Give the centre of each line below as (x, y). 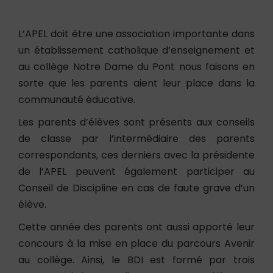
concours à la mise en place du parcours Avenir (136, 243)
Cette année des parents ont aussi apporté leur (136, 227)
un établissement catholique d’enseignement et (136, 50)
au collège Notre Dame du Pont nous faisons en (136, 67)
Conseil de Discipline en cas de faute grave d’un (136, 188)
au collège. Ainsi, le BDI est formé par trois (136, 260)
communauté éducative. (77, 100)
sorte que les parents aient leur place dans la (136, 83)
